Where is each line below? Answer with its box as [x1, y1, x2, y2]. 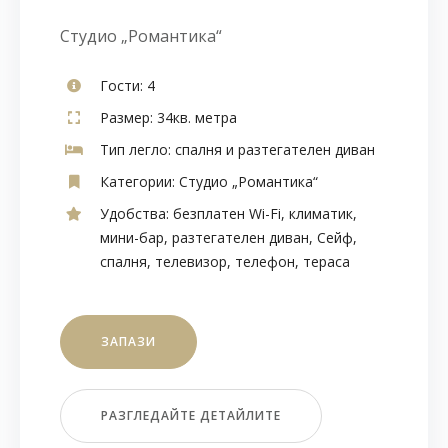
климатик [289, 203, 353, 223]
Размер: [100, 107, 153, 127]
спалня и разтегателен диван [171, 139, 375, 159]
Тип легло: [100, 139, 171, 159]
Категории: [100, 171, 175, 191]
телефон [235, 251, 295, 271]
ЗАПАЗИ [100, 332, 156, 350]
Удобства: [100, 203, 169, 223]
